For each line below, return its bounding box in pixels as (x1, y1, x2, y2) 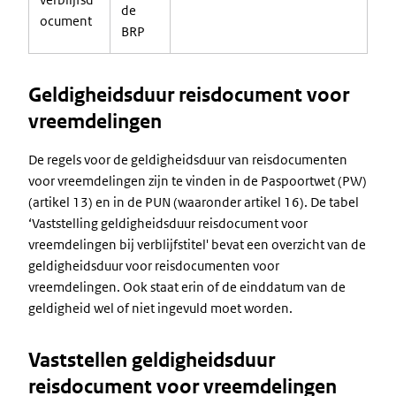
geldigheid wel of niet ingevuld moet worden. (28, 300, 293, 316)
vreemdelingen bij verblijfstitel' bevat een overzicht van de (28, 236, 366, 253)
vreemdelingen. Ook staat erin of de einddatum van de (28, 278, 346, 295)
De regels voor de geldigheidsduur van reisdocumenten (28, 151, 347, 168)
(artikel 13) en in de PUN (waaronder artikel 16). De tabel (28, 194, 359, 210)
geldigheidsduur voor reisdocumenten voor (28, 257, 279, 274)
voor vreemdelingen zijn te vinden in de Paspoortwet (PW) (28, 172, 367, 189)
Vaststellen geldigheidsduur (28, 348, 275, 372)
